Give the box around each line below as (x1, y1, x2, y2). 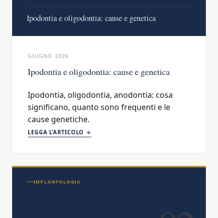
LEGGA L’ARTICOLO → (28, 128, 92, 136)
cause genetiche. (28, 114, 90, 125)
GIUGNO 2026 (28, 52, 69, 60)
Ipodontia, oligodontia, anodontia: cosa (28, 90, 173, 101)
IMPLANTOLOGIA (33, 178, 81, 185)
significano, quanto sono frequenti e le (28, 102, 170, 113)
